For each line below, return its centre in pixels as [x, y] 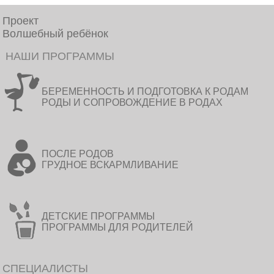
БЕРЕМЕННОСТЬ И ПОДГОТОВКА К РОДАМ [145, 91]
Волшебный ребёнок [56, 34]
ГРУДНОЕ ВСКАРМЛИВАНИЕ [110, 165]
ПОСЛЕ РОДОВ [78, 154]
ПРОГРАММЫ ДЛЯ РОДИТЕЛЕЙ [118, 227]
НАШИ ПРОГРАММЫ [59, 56]
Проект [21, 21]
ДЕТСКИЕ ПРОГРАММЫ [98, 216]
